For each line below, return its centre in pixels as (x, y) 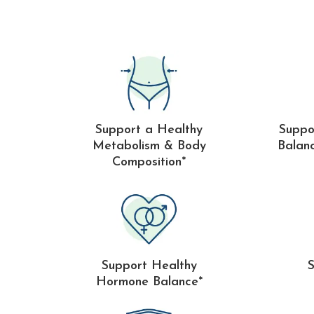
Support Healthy (149, 266)
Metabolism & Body (149, 146)
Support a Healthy (149, 130)
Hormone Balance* (149, 282)
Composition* (149, 163)
